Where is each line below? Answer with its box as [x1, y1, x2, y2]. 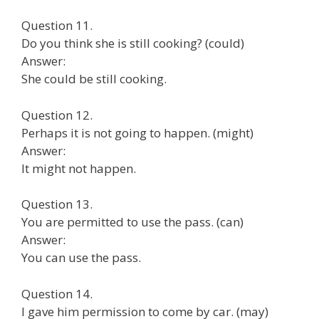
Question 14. [21, 285, 93, 302]
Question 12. [21, 106, 93, 123]
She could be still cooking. [21, 70, 167, 87]
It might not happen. [21, 159, 136, 177]
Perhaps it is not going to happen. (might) [21, 124, 253, 141]
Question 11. [21, 17, 93, 33]
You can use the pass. [21, 249, 141, 266]
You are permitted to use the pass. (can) [21, 214, 244, 230]
